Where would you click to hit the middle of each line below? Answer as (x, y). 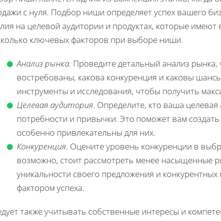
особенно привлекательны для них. (86, 132)
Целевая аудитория (55, 105)
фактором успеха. (51, 187)
